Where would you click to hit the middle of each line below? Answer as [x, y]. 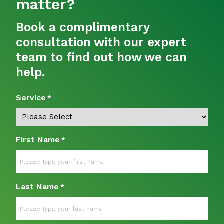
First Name [38, 140]
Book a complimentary [83, 27]
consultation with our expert [101, 42]
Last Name [37, 187]
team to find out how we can [101, 57]
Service [31, 98]
